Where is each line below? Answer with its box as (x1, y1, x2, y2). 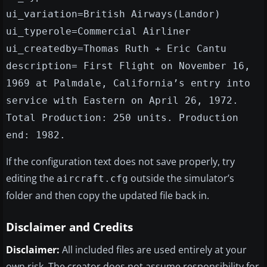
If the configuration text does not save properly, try (6, 155, 235, 169)
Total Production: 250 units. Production (6, 112, 238, 124)
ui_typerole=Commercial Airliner (6, 26, 191, 38)
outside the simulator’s (128, 172, 234, 185)
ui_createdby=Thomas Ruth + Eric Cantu (6, 43, 226, 55)
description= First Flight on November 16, (6, 60, 250, 72)
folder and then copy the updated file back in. (6, 189, 209, 203)
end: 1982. (6, 129, 66, 141)
